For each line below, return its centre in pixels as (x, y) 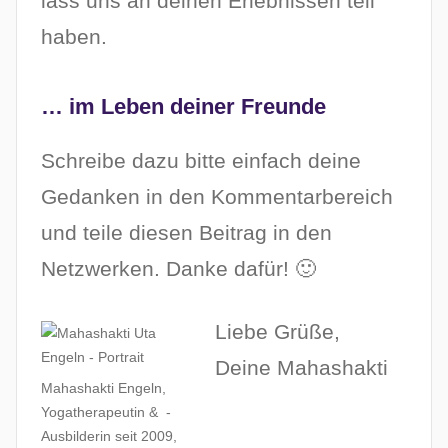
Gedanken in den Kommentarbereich (217, 197)
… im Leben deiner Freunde (183, 107)
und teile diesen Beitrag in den (186, 233)
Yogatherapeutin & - (106, 411)
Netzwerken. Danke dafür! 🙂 (178, 269)
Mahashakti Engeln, (103, 387)
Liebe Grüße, (277, 331)
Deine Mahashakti (301, 367)
